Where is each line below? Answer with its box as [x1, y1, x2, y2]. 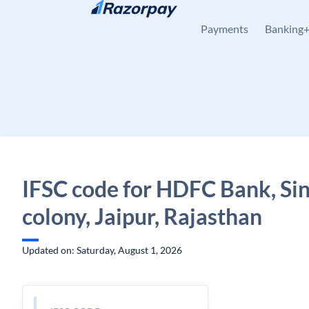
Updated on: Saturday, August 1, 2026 [22, 244, 182, 256]
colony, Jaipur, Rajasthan [22, 203, 262, 230]
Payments [201, 22, 248, 35]
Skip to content [33, 12, 99, 23]
